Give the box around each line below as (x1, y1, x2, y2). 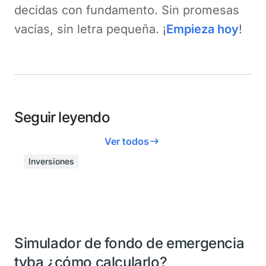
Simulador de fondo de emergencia (14, 234, 245, 252)
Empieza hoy (166, 21, 239, 36)
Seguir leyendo (14, 108, 110, 126)
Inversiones (28, 156, 74, 166)
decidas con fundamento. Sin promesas (14, 2, 239, 17)
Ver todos (104, 135, 149, 147)
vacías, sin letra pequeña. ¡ (14, 21, 166, 36)
